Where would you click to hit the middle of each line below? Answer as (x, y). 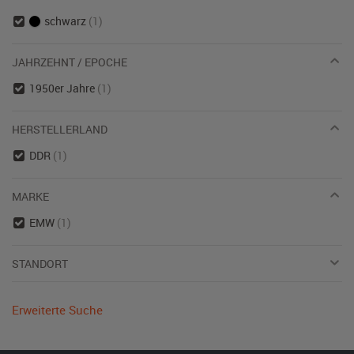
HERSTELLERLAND (60, 129)
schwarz (65, 21)
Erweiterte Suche (57, 310)
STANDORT (40, 264)
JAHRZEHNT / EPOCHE (70, 62)
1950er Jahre (63, 88)
